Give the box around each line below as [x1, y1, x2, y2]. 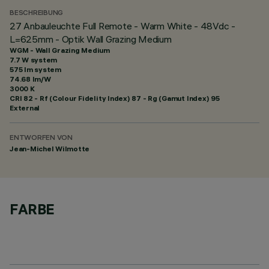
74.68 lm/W [10, 74, 51, 83]
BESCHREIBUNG [10, 10, 64, 17]
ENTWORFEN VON [10, 134, 73, 142]
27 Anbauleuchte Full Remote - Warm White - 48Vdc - [10, 20, 236, 32]
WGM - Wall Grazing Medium [10, 46, 110, 55]
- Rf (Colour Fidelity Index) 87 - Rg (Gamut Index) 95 [32, 94, 220, 103]
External [10, 103, 40, 112]
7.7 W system [10, 55, 58, 64]
